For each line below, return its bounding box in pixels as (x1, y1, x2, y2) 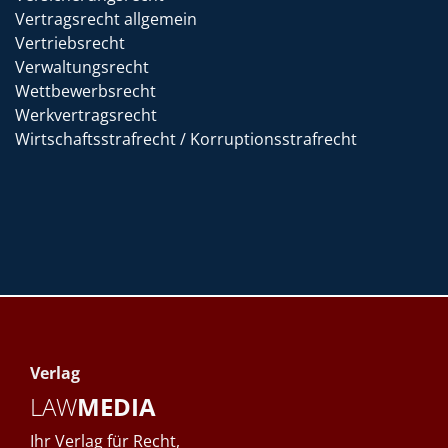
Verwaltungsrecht (15, 56, 149, 79)
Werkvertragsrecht (15, 104, 157, 127)
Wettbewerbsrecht (15, 80, 156, 103)
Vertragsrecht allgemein (15, 8, 197, 31)
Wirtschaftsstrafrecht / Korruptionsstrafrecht (15, 128, 357, 151)
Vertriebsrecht (15, 32, 125, 55)
